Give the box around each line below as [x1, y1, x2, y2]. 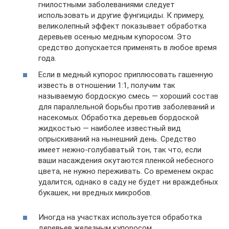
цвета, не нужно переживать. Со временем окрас [38, 166, 214, 176]
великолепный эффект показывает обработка [38, 21, 207, 31]
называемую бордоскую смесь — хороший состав [38, 91, 218, 101]
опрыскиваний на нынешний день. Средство [38, 134, 196, 144]
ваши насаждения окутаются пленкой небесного [38, 155, 214, 165]
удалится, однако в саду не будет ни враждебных [38, 177, 218, 187]
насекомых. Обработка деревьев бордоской [38, 112, 199, 122]
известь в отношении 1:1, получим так [38, 80, 175, 90]
